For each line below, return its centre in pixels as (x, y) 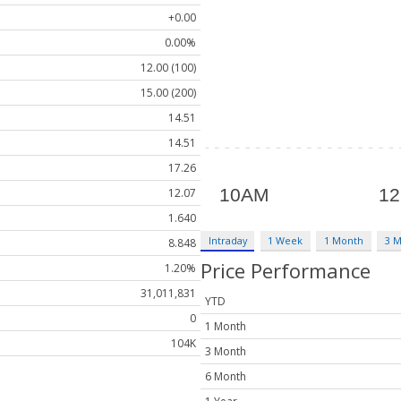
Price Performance (286, 270)
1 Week (286, 240)
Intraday (227, 240)
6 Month (226, 377)
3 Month (226, 352)
